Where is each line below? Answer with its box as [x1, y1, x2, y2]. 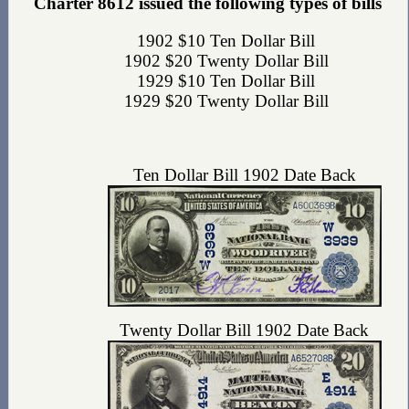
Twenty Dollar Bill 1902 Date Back [120, 320, 370, 341]
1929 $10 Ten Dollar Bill [137, 70, 316, 90]
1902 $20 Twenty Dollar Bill [123, 50, 329, 70]
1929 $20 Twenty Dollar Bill [123, 90, 329, 110]
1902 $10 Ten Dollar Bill [137, 30, 316, 50]
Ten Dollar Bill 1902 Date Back [132, 165, 356, 185]
